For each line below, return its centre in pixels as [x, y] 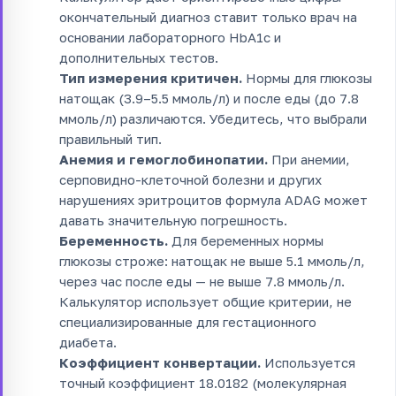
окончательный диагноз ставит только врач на [208, 16]
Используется [308, 362]
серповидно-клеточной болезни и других [190, 179]
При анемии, [309, 159]
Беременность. [114, 240]
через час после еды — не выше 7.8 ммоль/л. [202, 281]
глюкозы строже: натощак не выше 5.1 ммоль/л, [212, 260]
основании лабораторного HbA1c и [170, 37]
